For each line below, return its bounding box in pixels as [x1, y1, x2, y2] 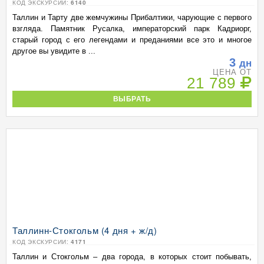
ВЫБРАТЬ [113, 95, 151, 103]
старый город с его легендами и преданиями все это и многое [12, 35, 252, 44]
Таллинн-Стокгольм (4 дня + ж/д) [12, 224, 157, 236]
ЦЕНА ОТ [212, 68, 252, 77]
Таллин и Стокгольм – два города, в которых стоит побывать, [12, 252, 252, 261]
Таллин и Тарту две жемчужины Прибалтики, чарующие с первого [12, 13, 252, 22]
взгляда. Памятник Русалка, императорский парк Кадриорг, [12, 24, 252, 33]
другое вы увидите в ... [12, 47, 95, 55]
